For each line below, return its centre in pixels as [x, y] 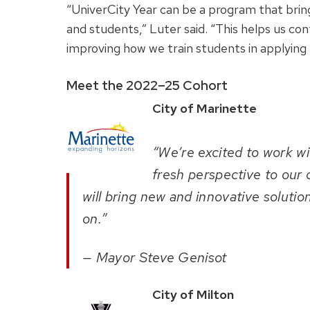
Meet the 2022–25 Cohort [147, 86]
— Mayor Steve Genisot [155, 258]
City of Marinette [204, 109]
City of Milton [193, 295]
